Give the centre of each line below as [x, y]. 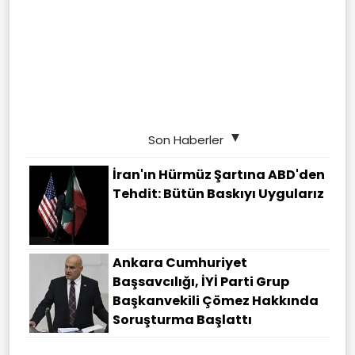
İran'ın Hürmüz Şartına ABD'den [219, 175]
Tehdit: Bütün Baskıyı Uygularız [218, 194]
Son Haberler [185, 140]
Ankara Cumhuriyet [180, 263]
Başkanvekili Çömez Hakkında [216, 301]
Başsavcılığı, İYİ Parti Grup [201, 282]
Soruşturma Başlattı [182, 320]
